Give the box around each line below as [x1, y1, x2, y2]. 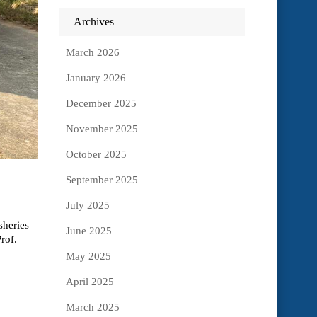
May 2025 [65, 250, 111, 263]
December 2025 [65, 98, 137, 110]
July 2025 [65, 200, 110, 212]
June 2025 [65, 225, 112, 237]
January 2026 [65, 72, 126, 84]
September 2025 [65, 174, 138, 186]
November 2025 [65, 123, 138, 135]
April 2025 [65, 276, 114, 288]
